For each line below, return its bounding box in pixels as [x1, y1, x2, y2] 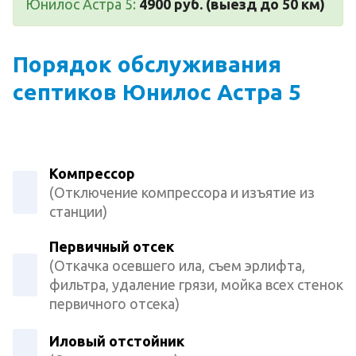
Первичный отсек [49, 238, 174, 254]
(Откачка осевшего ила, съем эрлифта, [49, 257, 305, 273]
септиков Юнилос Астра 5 [13, 79, 301, 104]
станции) [49, 203, 107, 219]
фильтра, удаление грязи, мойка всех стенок [49, 276, 343, 292]
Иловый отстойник [49, 332, 184, 349]
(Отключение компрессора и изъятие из [49, 184, 315, 200]
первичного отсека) [49, 295, 180, 311]
